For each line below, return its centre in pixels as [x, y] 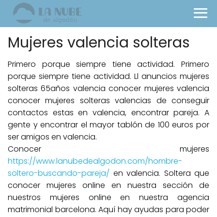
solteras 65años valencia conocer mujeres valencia [108, 88]
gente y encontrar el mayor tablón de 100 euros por [108, 125]
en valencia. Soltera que [159, 173]
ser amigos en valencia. [52, 137]
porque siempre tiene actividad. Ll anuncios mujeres [108, 76]
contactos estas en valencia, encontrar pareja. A [108, 113]
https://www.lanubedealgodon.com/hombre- [95, 161]
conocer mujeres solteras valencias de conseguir [108, 101]
